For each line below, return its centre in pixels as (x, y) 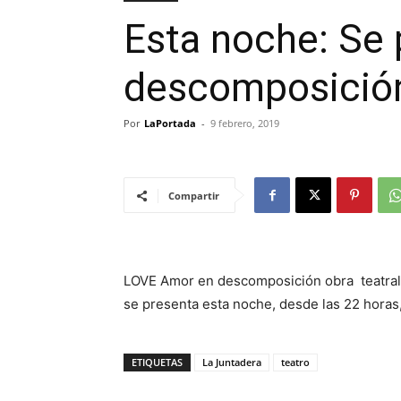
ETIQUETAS (157, 362)
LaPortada (170, 123)
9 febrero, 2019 (245, 123)
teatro (295, 362)
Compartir (194, 196)
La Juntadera (232, 362)
